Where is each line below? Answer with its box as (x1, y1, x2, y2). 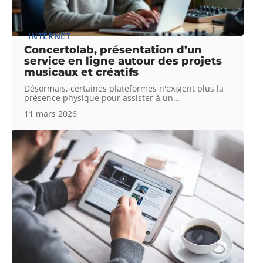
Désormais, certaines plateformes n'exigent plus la (24, 82, 224, 94)
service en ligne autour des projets (24, 54, 222, 68)
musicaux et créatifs (24, 65, 139, 79)
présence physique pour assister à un (24, 92, 174, 103)
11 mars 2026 (24, 107, 77, 119)
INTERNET (28, 30, 71, 42)
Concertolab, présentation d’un (24, 43, 203, 56)
